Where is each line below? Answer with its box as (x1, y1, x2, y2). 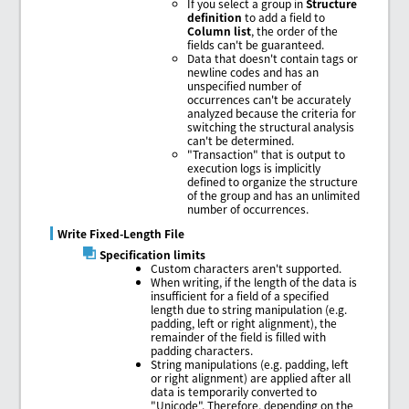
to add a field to (242, 8, 326, 25)
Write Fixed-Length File (57, 225, 184, 241)
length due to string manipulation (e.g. (151, 300, 348, 317)
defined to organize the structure (187, 173, 359, 189)
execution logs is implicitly (187, 159, 321, 175)
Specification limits (99, 246, 205, 262)
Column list (187, 22, 252, 38)
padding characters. (151, 341, 254, 358)
